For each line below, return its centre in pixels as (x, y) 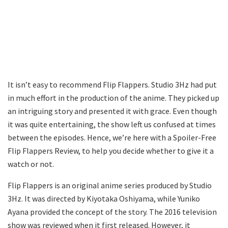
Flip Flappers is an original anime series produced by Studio (110, 185)
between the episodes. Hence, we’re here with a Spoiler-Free (112, 137)
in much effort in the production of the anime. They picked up (113, 97)
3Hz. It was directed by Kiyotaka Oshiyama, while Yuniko (104, 198)
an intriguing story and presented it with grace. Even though (112, 111)
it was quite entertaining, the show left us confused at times (112, 124)
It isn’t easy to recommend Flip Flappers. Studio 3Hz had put (112, 84)
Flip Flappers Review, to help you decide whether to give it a (111, 150)
